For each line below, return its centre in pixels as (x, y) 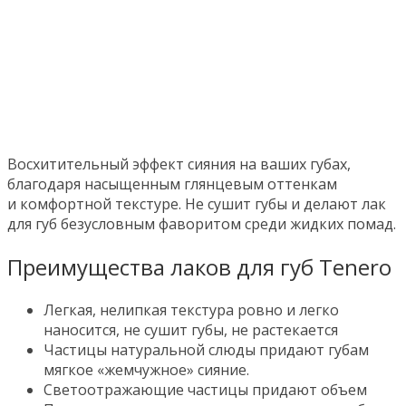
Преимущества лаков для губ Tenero (199, 266)
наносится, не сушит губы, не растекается (191, 329)
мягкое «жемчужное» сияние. (146, 369)
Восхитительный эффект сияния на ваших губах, (179, 164)
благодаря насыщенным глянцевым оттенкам (172, 184)
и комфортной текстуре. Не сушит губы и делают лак (197, 204)
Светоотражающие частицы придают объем (205, 389)
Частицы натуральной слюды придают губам (206, 349)
